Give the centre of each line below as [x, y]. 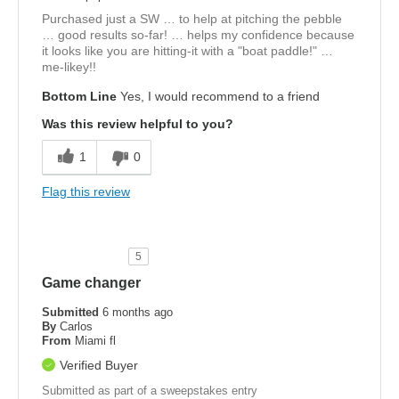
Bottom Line [79, 97]
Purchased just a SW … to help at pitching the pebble [192, 19]
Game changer [91, 283]
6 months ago [138, 313]
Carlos [76, 327]
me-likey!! [69, 67]
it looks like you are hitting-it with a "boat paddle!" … [187, 51]
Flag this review [86, 192]
